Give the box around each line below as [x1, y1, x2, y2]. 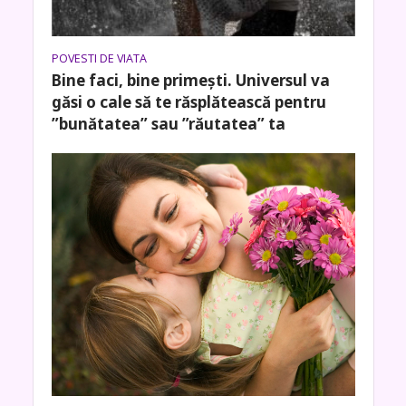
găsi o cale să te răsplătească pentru [51, 91, 326, 112]
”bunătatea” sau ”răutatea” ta [51, 112, 285, 134]
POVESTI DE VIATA [51, 50, 147, 66]
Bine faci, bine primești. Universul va [51, 69, 330, 91]
